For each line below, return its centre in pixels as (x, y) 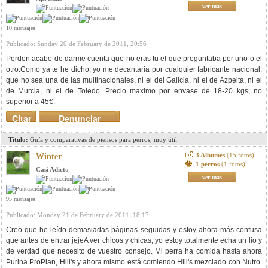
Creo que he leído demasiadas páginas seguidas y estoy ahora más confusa (134, 230)
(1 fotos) (233, 164)
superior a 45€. (31, 102)
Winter (49, 156)
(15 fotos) (240, 155)
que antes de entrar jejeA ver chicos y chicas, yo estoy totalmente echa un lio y (134, 240)
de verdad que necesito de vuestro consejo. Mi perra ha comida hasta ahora (134, 251)
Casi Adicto (52, 169)
